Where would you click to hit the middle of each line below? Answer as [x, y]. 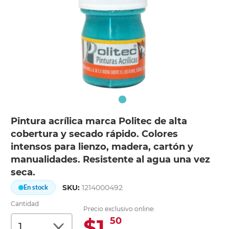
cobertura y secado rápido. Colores [95, 134]
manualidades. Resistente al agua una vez [111, 160]
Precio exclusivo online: [119, 209]
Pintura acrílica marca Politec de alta [99, 121]
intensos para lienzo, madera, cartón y [102, 147]
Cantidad [25, 204]
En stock [36, 187]
